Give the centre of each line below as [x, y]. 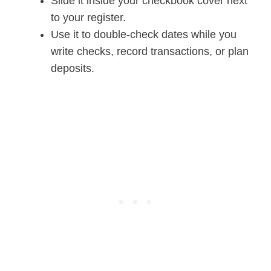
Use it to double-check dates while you [144, 35]
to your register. [88, 18]
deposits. [73, 69]
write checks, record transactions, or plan [150, 52]
